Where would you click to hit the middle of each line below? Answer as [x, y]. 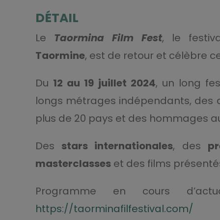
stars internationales [117, 146]
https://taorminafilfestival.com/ [114, 209]
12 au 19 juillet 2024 [104, 83]
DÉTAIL [57, 18]
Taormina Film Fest [108, 38]
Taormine [60, 56]
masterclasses [73, 164]
